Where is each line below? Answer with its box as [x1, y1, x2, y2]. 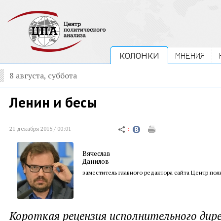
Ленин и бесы [9, 93, 97, 111]
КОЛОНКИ [119, 50, 159, 61]
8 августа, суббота [9, 70, 77, 81]
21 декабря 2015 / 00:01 [9, 125, 71, 132]
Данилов [82, 157, 109, 166]
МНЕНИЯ [175, 50, 205, 61]
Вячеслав [82, 149, 110, 158]
